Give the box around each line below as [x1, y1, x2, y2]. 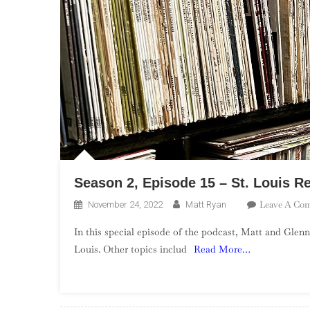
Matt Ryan [185, 199, 226, 210]
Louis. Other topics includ [74, 243, 187, 256]
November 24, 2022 [88, 199, 163, 210]
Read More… [194, 243, 250, 256]
